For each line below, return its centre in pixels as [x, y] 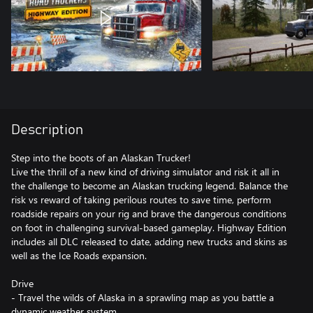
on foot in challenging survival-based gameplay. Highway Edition [149, 227]
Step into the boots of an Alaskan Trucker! [101, 157]
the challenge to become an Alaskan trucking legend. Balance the [150, 185]
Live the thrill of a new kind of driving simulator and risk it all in [145, 171]
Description [47, 130]
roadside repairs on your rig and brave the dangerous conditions [149, 213]
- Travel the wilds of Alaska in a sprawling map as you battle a [143, 297]
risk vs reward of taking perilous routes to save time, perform [141, 199]
